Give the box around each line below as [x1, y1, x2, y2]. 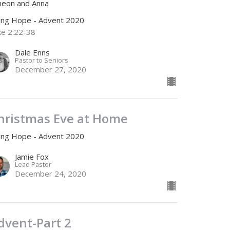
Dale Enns [15, 47, 50, 58]
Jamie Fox [15, 151, 49, 162]
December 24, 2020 [15, 168, 87, 179]
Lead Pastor [15, 160, 52, 169]
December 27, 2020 [15, 64, 87, 75]
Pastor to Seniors [15, 55, 69, 65]
